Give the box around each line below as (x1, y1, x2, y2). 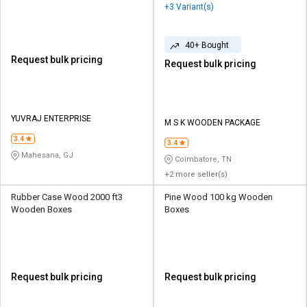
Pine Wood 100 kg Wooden (164, 192, 273, 203)
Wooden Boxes (11, 204, 72, 215)
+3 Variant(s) (164, 2, 214, 12)
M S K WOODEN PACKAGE (164, 118, 260, 128)
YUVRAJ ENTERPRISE (11, 114, 91, 124)
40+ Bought (185, 40, 229, 51)
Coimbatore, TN (173, 155, 232, 164)
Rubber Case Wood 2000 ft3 (11, 192, 123, 203)
